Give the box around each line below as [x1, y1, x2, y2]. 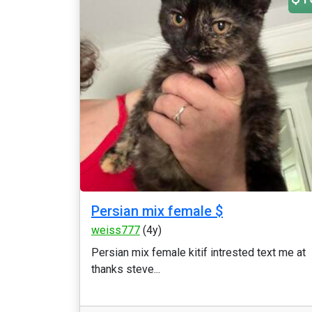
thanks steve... [91, 263, 160, 276]
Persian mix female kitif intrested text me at [91, 246, 306, 259]
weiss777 [91, 224, 140, 237]
